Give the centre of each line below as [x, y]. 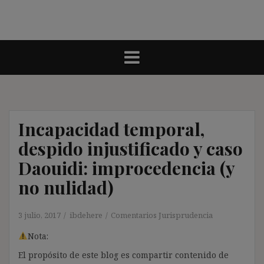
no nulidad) [66, 187]
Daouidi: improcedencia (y [126, 168]
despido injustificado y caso [131, 148]
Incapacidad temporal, [111, 129]
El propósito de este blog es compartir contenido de [123, 255]
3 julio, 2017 [39, 215]
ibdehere [86, 215]
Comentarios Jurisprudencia [162, 215]
